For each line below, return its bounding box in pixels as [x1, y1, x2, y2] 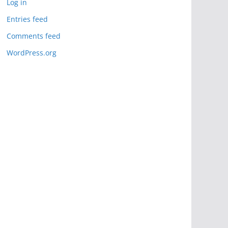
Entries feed [7, 14, 48, 24]
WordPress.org [7, 47, 56, 58]
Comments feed [7, 31, 61, 41]
